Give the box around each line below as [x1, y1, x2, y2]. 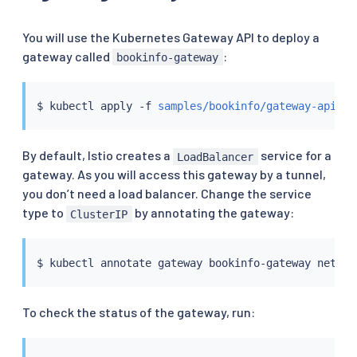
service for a [257, 147, 331, 163]
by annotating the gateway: [131, 205, 294, 221]
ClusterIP [70, 207, 128, 221]
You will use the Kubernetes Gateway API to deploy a [22, 29, 320, 45]
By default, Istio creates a [22, 147, 173, 163]
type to [22, 205, 66, 221]
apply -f [93, 100, 158, 113]
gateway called [22, 48, 112, 64]
